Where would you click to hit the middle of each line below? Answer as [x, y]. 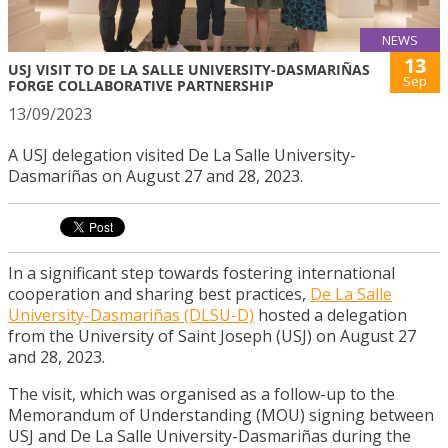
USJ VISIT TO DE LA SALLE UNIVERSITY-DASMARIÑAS [189, 69]
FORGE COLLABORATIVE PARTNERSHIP [141, 85]
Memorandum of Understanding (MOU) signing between [221, 415]
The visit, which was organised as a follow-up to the [201, 394]
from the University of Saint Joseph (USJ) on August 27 [212, 336]
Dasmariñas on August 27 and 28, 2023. [155, 176]
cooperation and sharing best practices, [159, 294]
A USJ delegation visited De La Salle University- [182, 155]
